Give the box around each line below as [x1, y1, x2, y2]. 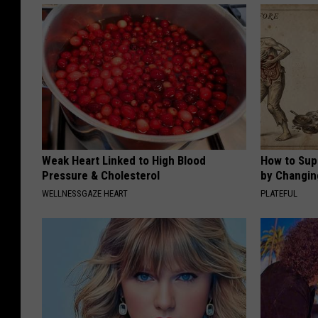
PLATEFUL [261, 187, 298, 199]
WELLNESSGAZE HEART [42, 187, 128, 199]
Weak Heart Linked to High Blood [42, 153, 206, 168]
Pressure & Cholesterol [42, 168, 160, 182]
